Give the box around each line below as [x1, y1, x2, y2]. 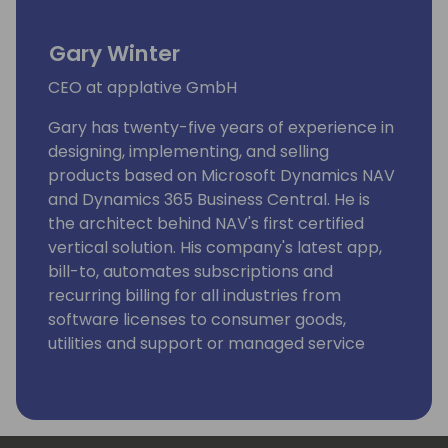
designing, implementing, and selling [48, 140, 329, 164]
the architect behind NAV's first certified [48, 212, 364, 236]
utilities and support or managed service [48, 332, 365, 356]
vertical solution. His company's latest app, [48, 236, 382, 260]
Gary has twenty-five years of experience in [48, 116, 394, 140]
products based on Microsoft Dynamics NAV [48, 164, 395, 188]
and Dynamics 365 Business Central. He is [48, 188, 370, 212]
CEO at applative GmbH [48, 76, 237, 100]
